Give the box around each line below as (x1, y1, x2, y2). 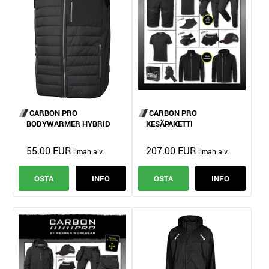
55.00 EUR (26, 144, 71, 157)
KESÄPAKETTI (145, 118, 193, 130)
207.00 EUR (145, 144, 196, 157)
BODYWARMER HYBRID (26, 118, 110, 130)
